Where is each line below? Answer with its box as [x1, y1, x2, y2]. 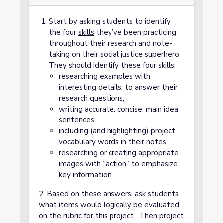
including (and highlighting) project [59, 126, 175, 136]
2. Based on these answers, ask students [39, 189, 179, 199]
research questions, [59, 93, 126, 103]
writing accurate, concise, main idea [59, 104, 178, 114]
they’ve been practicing [94, 27, 176, 37]
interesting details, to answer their [59, 82, 178, 92]
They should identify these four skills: [49, 60, 176, 70]
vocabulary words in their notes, [59, 137, 168, 147]
